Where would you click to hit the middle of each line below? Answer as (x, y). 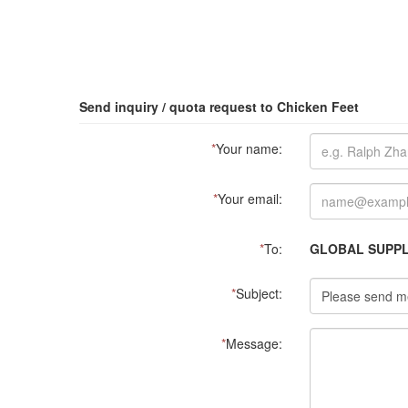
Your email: (250, 199)
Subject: (259, 293)
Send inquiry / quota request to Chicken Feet (219, 107)
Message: (254, 343)
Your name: (249, 148)
